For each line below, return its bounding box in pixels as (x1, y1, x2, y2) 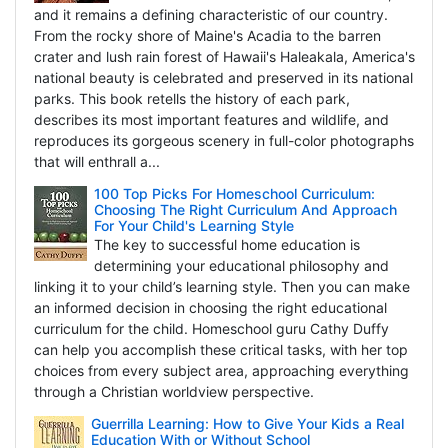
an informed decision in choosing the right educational (33, 299, 387, 317)
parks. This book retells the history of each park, (33, 90, 350, 108)
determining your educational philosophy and (93, 257, 389, 275)
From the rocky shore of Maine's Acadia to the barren (33, 27, 381, 45)
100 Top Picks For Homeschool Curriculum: (93, 185, 375, 203)
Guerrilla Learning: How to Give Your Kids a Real (90, 415, 404, 433)
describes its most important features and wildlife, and (33, 111, 389, 129)
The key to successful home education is (93, 236, 360, 254)
